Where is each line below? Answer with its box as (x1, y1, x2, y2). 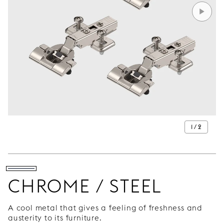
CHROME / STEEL (8, 174, 162, 198)
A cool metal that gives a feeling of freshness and (8, 203, 202, 213)
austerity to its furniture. (8, 213, 102, 223)
